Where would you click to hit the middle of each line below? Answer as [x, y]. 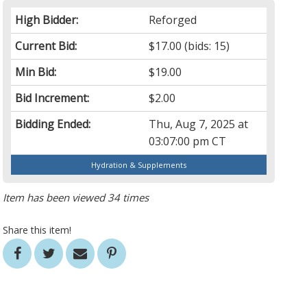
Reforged [173, 20]
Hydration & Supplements [139, 165]
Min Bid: [36, 72]
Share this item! [37, 230]
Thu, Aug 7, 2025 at [199, 124]
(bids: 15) [206, 46]
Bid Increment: [52, 98]
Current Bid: [46, 46]
